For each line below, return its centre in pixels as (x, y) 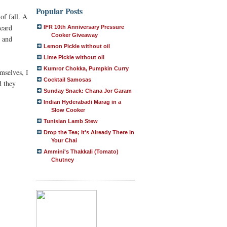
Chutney (63, 160)
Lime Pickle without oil (74, 57)
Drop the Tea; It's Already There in (89, 132)
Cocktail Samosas (67, 80)
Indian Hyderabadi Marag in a (82, 102)
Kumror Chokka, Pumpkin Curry (86, 68)
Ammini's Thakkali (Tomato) (81, 152)
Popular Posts (59, 11)
